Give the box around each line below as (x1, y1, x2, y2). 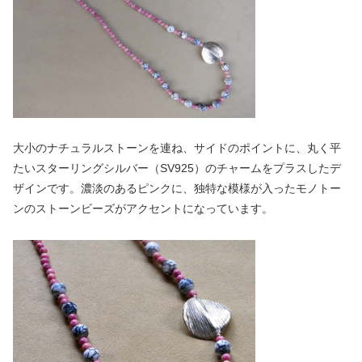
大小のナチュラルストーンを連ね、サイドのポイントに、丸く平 (13, 141, 341, 155)
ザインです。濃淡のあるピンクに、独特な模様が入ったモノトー (13, 182, 341, 196)
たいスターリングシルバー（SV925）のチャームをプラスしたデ (13, 162, 341, 175)
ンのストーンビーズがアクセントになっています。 (13, 202, 273, 216)
